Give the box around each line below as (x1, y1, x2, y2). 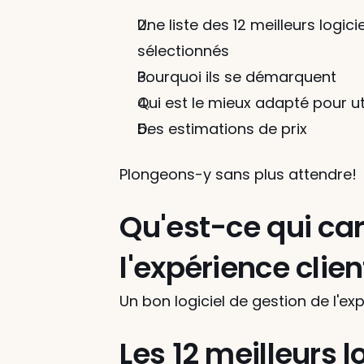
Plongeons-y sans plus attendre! (119, 164, 357, 184)
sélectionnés (137, 41, 230, 61)
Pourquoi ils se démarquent (137, 67, 337, 87)
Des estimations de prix (137, 119, 308, 139)
